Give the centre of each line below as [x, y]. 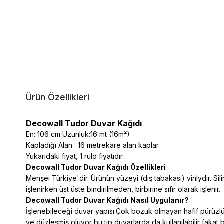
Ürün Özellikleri [58, 97]
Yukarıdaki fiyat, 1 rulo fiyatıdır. [75, 156]
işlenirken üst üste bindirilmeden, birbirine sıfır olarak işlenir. [123, 189]
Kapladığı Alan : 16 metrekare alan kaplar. [93, 145]
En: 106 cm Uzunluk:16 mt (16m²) [78, 134]
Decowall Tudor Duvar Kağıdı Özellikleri [96, 167]
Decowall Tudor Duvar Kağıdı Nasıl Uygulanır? [109, 200]
